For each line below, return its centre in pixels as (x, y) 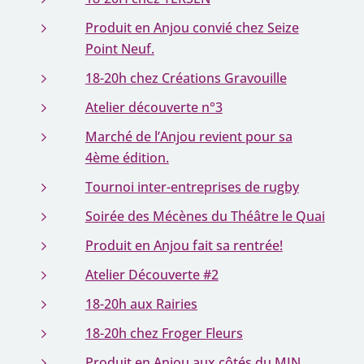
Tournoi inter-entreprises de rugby (192, 187)
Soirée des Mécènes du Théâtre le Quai (205, 216)
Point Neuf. (119, 49)
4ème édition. (127, 158)
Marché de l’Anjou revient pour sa (188, 136)
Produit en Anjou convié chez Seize (192, 28)
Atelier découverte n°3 (154, 107)
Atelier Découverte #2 (152, 275)
